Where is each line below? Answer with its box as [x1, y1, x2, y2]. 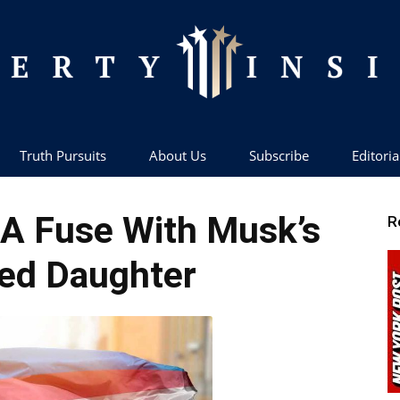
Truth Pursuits [19, 146, 106, 164]
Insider [199, 298, 237, 316]
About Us [148, 146, 206, 164]
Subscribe [248, 146, 309, 164]
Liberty [199, 182, 237, 200]
